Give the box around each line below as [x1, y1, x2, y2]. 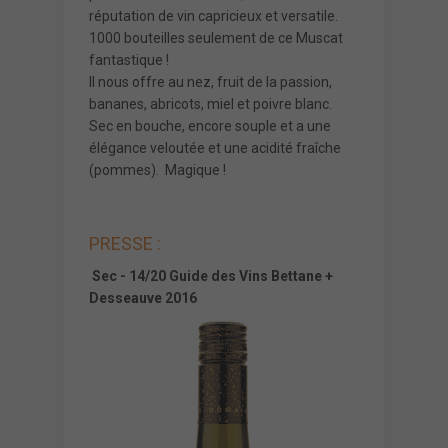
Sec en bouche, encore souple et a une [89, 117, 331, 134]
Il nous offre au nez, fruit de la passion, [89, 73, 332, 90]
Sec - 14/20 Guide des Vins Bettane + [89, 267, 333, 284]
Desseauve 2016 [89, 289, 197, 306]
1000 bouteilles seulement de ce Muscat [89, 29, 343, 46]
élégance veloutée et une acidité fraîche [89, 139, 341, 156]
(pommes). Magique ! [89, 161, 226, 178]
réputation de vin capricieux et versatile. [89, 7, 338, 24]
